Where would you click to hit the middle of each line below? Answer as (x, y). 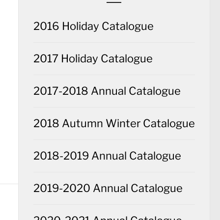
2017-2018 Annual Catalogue (107, 91)
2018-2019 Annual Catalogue (107, 156)
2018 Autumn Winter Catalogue (114, 124)
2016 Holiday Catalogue (93, 26)
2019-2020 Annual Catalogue (108, 188)
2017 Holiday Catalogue (93, 59)
